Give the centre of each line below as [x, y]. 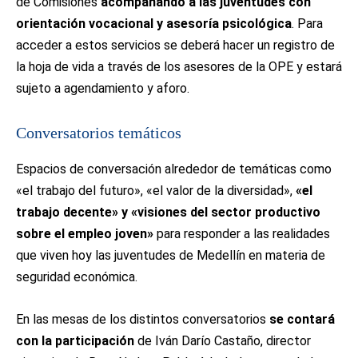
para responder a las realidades [242, 234]
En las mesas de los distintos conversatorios [143, 319]
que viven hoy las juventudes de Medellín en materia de [171, 255]
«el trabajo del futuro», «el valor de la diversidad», [154, 191]
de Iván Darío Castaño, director [223, 341]
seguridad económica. [77, 277]
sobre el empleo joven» [85, 234]
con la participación [75, 341]
